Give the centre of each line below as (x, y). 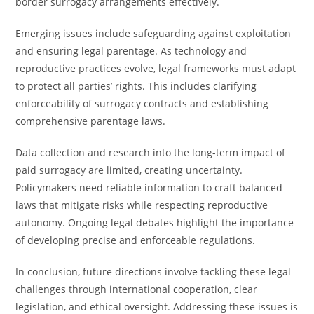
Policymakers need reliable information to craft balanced (149, 187)
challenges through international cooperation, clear (137, 289)
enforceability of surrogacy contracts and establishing (142, 103)
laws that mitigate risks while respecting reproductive (142, 205)
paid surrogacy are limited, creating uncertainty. (129, 170)
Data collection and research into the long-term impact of (151, 152)
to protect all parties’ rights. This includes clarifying (136, 86)
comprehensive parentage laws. (91, 121)
